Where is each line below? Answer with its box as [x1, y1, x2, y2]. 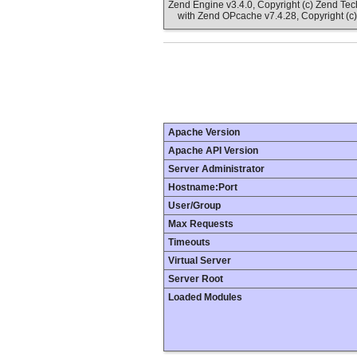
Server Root [168, 273, 223, 285]
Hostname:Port [168, 182, 237, 194]
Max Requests [168, 218, 233, 230]
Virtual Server [168, 255, 231, 267]
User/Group [168, 200, 221, 212]
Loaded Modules [168, 292, 242, 304]
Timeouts [168, 237, 210, 249]
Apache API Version [168, 145, 258, 157]
